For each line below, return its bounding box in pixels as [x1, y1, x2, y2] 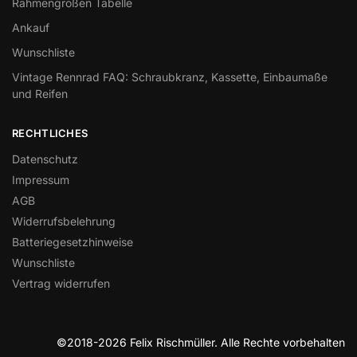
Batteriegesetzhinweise [12, 235, 133, 249]
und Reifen [12, 86, 68, 100]
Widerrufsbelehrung [12, 214, 116, 229]
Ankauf [12, 20, 49, 34]
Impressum [12, 173, 69, 187]
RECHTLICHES [12, 126, 88, 139]
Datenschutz [12, 152, 78, 167]
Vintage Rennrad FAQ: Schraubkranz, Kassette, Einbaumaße [12, 69, 328, 84]
